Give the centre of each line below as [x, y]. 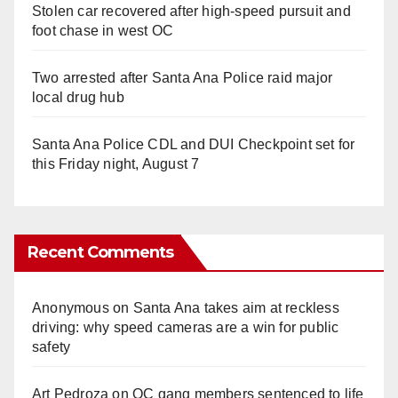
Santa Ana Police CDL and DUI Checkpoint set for [194, 144]
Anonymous [71, 307]
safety [52, 346]
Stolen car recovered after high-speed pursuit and [191, 11]
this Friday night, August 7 [116, 163]
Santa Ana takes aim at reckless [236, 307]
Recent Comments [101, 252]
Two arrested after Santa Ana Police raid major [183, 77]
